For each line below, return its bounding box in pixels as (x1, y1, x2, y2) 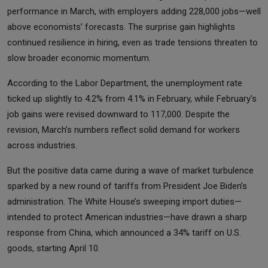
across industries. (7, 140, 77, 151)
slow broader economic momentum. (7, 53, 151, 64)
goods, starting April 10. (7, 243, 100, 254)
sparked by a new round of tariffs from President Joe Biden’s (7, 181, 247, 192)
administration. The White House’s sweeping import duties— (7, 196, 242, 208)
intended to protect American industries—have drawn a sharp (7, 212, 247, 223)
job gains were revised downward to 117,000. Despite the (7, 109, 230, 120)
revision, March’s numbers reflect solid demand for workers (7, 124, 240, 136)
